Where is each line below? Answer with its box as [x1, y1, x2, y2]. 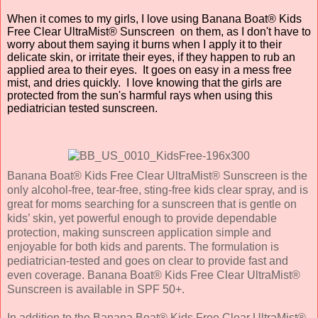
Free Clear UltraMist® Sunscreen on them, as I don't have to [7, 25, 311, 38]
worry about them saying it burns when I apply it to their [7, 38, 282, 50]
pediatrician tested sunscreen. [7, 102, 158, 114]
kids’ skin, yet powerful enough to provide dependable [7, 212, 277, 224]
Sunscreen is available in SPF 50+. [7, 283, 185, 295]
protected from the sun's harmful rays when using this [7, 89, 273, 102]
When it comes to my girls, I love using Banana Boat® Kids [7, 12, 302, 25]
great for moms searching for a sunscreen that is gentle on [7, 197, 297, 210]
